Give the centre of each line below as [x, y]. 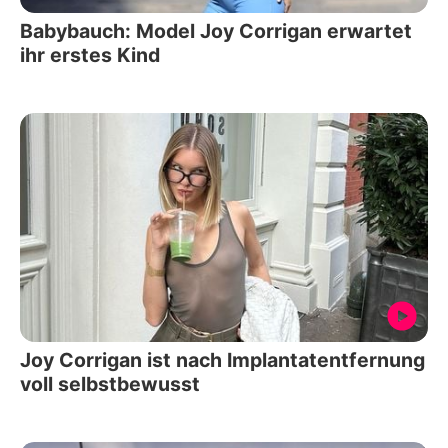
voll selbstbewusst [110, 384]
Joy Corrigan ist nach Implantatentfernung [222, 360]
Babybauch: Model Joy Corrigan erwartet [216, 30]
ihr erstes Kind [90, 54]
